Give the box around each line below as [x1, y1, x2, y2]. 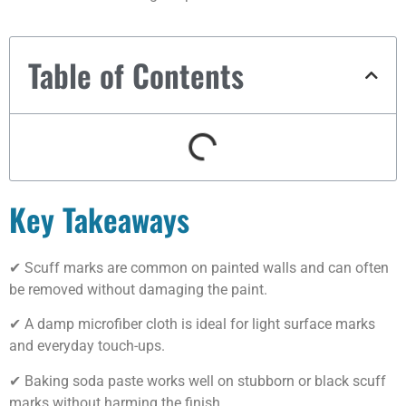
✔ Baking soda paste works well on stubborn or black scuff [9, 372, 386, 390]
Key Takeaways [9, 196, 189, 243]
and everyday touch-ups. [9, 337, 165, 355]
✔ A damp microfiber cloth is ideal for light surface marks [9, 315, 375, 333]
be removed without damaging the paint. [9, 281, 267, 299]
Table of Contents [28, 52, 244, 99]
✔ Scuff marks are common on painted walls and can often [9, 259, 389, 277]
